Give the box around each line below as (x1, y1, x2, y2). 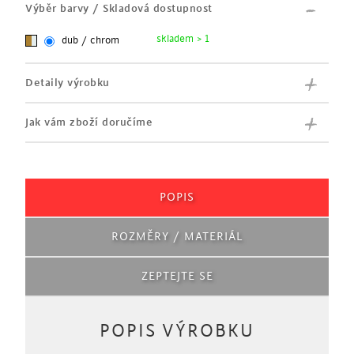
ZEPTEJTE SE (141, 270, 213, 283)
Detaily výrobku (25, 77, 110, 88)
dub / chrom (62, 35, 119, 46)
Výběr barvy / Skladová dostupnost (25, 2, 213, 14)
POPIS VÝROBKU (100, 322, 254, 341)
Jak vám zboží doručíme (25, 116, 153, 128)
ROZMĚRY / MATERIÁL (111, 231, 243, 243)
